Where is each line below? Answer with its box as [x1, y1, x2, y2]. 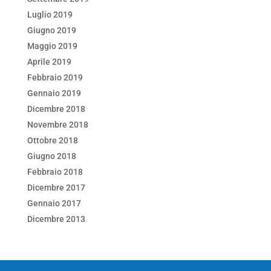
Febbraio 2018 [27, 167, 83, 177]
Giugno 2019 [27, 25, 76, 35]
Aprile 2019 [27, 57, 71, 67]
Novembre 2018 [27, 120, 88, 129]
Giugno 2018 [27, 151, 76, 161]
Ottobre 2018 [27, 135, 78, 145]
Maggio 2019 [27, 41, 77, 51]
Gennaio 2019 [27, 88, 81, 98]
